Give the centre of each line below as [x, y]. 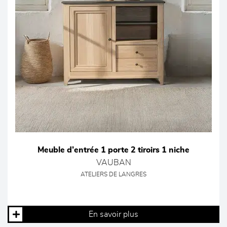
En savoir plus [113, 214]
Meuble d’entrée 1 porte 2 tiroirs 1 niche [113, 150]
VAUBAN [113, 163]
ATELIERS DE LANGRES [113, 175]
